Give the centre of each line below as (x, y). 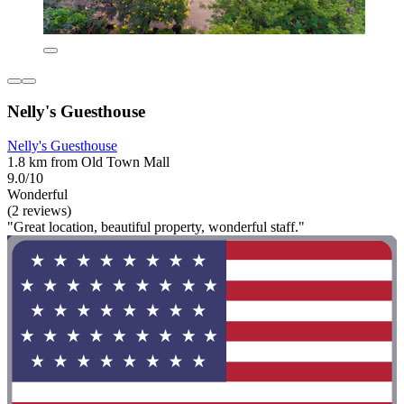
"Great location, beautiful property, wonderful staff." (156, 227)
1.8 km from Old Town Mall (88, 162)
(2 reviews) (39, 211)
